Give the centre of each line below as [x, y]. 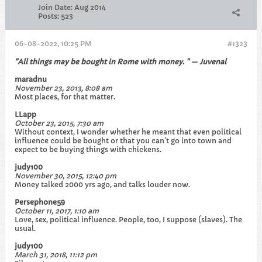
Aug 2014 [90, 7]
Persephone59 [40, 202]
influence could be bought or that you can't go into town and [123, 141]
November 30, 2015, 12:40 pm [65, 176]
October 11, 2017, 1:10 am [57, 211]
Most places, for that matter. [65, 97]
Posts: [49, 16]
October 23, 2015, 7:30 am [59, 123]
